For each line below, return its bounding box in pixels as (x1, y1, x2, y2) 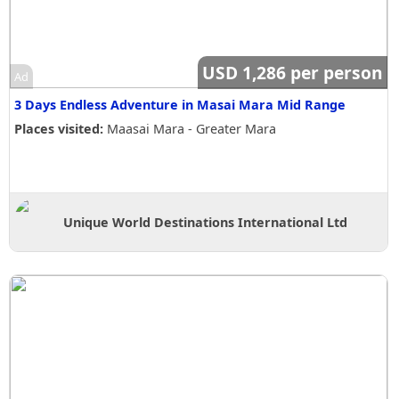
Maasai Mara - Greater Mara (103, 120, 276, 137)
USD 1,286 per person (202, 61, 383, 85)
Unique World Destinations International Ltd (63, 214, 347, 231)
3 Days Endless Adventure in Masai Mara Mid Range (14, 96, 346, 113)
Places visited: (14, 120, 103, 137)
